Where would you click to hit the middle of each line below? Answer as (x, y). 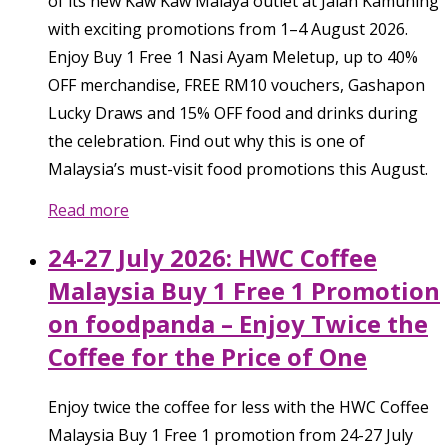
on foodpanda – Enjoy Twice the (238, 323)
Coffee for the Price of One (207, 356)
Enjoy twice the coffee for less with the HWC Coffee (238, 406)
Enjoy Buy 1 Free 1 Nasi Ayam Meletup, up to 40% (233, 56)
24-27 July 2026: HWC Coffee (212, 257)
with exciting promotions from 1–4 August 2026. (228, 28)
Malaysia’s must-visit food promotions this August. (238, 168)
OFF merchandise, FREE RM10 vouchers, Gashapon (236, 84)
